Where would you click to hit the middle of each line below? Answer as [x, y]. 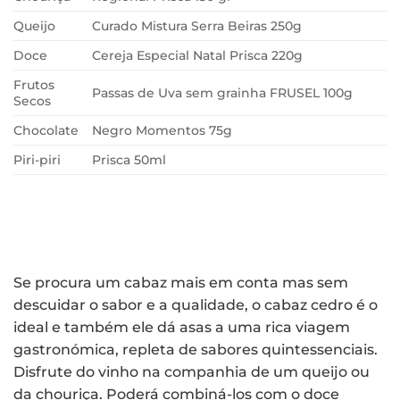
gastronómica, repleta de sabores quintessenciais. [196, 349]
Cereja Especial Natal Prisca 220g [198, 56]
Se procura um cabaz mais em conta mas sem [181, 282]
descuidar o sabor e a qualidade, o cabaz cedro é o [196, 304]
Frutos [34, 85]
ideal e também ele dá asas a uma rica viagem [182, 327]
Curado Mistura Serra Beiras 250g [197, 26]
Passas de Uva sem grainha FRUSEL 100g [223, 93]
